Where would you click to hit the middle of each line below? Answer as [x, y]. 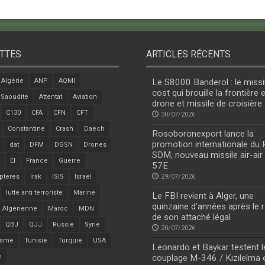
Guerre [69, 161]
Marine [84, 193]
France [37, 161]
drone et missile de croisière [207, 104]
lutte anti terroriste [34, 193]
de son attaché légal [192, 217]
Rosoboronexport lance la [203, 134]
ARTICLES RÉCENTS [189, 54]
